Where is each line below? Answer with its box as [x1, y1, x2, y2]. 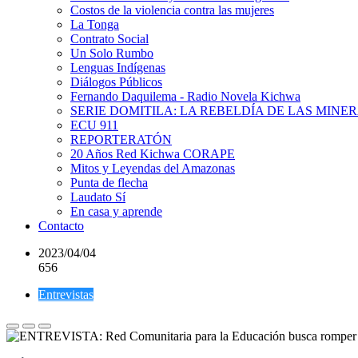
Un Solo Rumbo [70, 46, 153, 60]
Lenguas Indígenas [70, 61, 165, 74]
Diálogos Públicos [70, 75, 162, 89]
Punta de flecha [70, 176, 148, 189]
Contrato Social [70, 32, 149, 46]
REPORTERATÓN [70, 133, 172, 146]
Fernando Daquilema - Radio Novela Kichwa [70, 89, 300, 103]
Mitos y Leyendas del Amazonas [70, 161, 235, 175]
